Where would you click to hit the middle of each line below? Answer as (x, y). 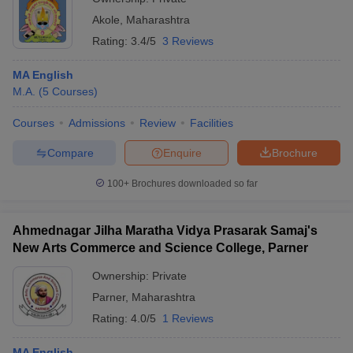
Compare (70, 152)
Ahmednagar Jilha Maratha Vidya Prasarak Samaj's (165, 230)
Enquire (182, 152)
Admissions (97, 123)
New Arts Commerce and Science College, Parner (160, 248)
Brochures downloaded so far (193, 184)
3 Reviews (188, 41)
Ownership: (122, 276)
